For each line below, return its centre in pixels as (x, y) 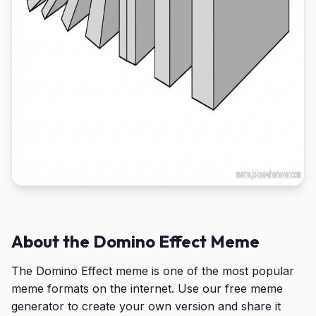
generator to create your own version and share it (146, 306)
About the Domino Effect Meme (135, 241)
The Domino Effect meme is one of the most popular (153, 271)
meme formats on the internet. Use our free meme (147, 288)
